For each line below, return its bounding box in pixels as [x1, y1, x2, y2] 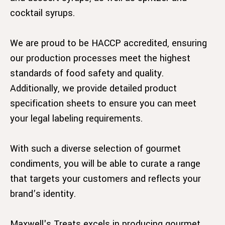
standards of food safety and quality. [10, 66, 164, 80]
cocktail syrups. [10, 6, 75, 20]
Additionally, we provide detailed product [10, 81, 177, 95]
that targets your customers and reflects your [10, 172, 201, 185]
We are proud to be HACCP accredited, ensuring [10, 36, 207, 50]
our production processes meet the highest [10, 51, 190, 65]
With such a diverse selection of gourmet [10, 142, 181, 155]
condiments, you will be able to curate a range [10, 157, 200, 170]
